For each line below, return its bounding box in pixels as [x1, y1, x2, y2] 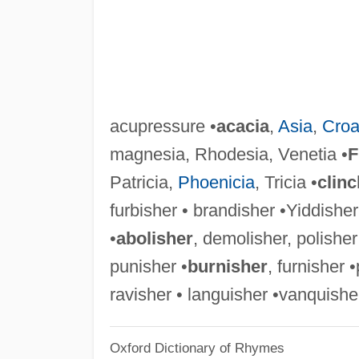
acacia [216, 115, 269, 136]
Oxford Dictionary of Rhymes [109, 341, 284, 356]
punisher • [109, 256, 188, 276]
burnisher [187, 256, 268, 276]
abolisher [115, 228, 193, 248]
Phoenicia [177, 171, 255, 192]
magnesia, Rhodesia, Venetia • [109, 143, 348, 164]
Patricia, [109, 171, 178, 192]
